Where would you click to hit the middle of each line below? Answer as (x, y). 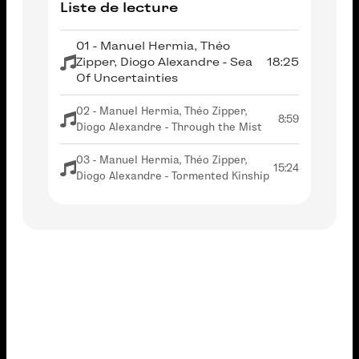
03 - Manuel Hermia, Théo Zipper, (161, 160)
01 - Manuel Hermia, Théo (153, 46)
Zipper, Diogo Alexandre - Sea (164, 62)
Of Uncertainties (127, 78)
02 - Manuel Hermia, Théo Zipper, (161, 111)
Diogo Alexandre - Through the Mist (169, 127)
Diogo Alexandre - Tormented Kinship (173, 176)
